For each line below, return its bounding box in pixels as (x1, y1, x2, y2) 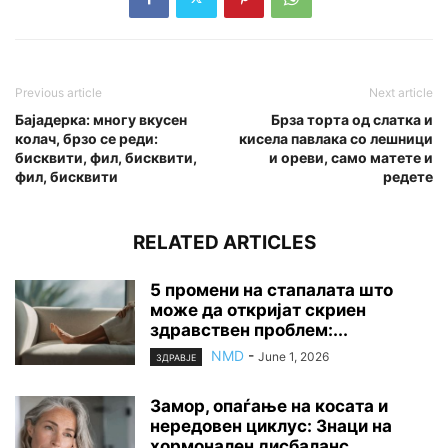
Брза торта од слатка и (271, 110, 433, 128)
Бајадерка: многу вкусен (15, 110, 187, 128)
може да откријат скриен (150, 299, 366, 320)
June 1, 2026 (258, 348, 329, 364)
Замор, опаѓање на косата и (150, 395, 388, 416)
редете (383, 167, 433, 185)
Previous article (15, 84, 102, 100)
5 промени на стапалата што (150, 279, 393, 300)
